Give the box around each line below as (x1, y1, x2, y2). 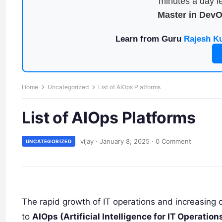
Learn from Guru (115, 34, 184, 44)
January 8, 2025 (100, 137, 150, 145)
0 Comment (156, 137, 192, 145)
